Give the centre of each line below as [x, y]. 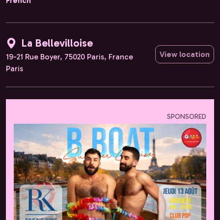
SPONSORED [187, 117]
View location [185, 55]
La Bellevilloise [57, 43]
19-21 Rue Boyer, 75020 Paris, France [69, 57]
